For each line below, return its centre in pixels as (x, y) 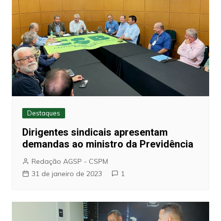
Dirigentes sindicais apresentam (95, 132)
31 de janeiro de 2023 (67, 173)
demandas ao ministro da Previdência (108, 144)
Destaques (43, 113)
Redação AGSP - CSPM (70, 161)
